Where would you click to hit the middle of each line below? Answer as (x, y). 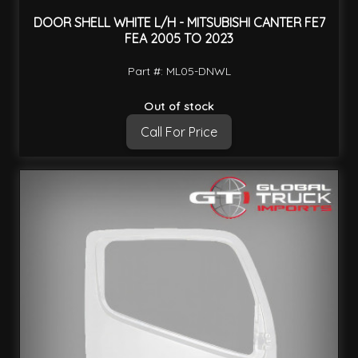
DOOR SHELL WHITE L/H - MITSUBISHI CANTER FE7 (179, 22)
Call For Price (179, 132)
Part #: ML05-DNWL (179, 72)
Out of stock (179, 107)
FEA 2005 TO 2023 (179, 38)
